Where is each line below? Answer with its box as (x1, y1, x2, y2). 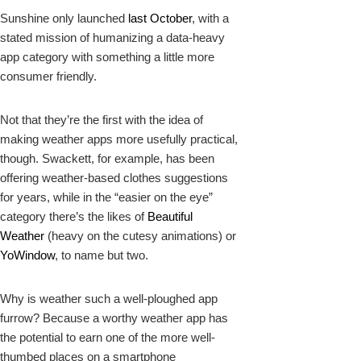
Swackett (42, 151, 91, 166)
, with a (192, 11, 229, 26)
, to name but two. (55, 248, 148, 263)
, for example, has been (91, 151, 214, 166)
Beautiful (147, 210, 193, 224)
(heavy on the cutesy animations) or (44, 229, 236, 243)
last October (128, 11, 192, 26)
